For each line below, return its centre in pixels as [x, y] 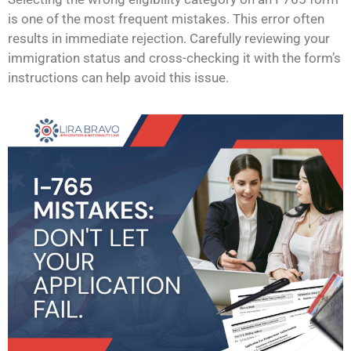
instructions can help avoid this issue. [118, 77]
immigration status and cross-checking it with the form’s [174, 58]
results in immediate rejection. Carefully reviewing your [169, 38]
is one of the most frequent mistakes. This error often [166, 18]
